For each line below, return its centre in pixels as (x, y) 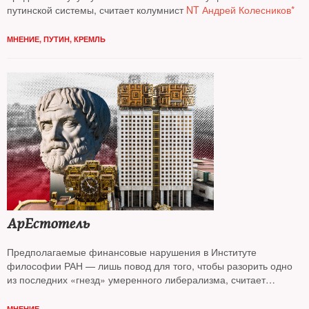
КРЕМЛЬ (90, 39)
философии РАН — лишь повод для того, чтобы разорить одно (150, 266)
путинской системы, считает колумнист (95, 10)
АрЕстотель (48, 224)
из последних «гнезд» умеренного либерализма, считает (136, 279)
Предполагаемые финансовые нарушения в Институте (132, 252)
